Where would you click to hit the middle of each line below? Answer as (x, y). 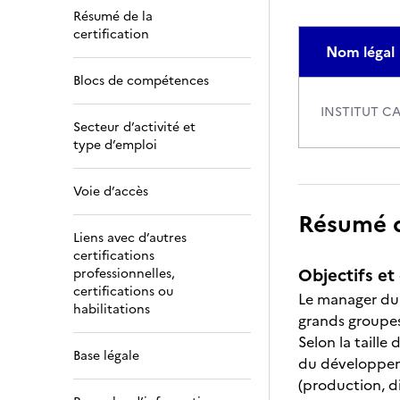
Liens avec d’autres (130, 238)
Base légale (106, 356)
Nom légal (360, 52)
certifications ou (123, 292)
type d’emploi (115, 145)
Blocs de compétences (141, 81)
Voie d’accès (111, 192)
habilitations (112, 309)
